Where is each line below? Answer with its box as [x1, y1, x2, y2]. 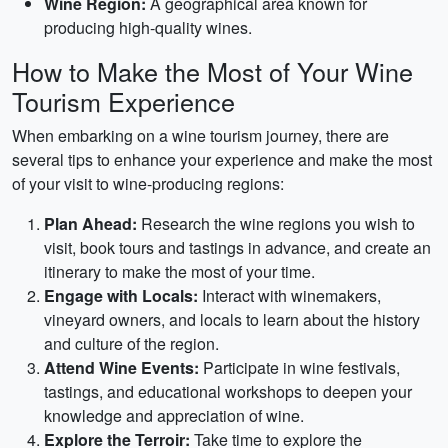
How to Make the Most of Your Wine [12, 53, 413, 89]
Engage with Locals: [44, 284, 198, 307]
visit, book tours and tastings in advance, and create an [44, 236, 431, 259]
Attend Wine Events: [44, 356, 199, 379]
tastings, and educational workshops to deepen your [44, 380, 412, 403]
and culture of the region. [44, 332, 219, 355]
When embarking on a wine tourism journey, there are [12, 124, 389, 147]
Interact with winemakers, [198, 284, 381, 307]
